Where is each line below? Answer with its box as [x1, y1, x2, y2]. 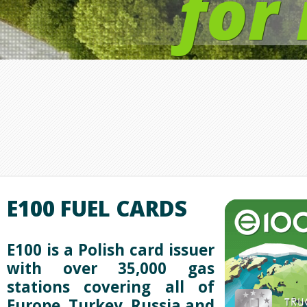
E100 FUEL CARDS [7, 194, 187, 223]
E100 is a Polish [7, 239, 125, 261]
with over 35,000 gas [7, 258, 214, 280]
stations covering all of [7, 276, 214, 298]
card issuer [130, 239, 214, 261]
